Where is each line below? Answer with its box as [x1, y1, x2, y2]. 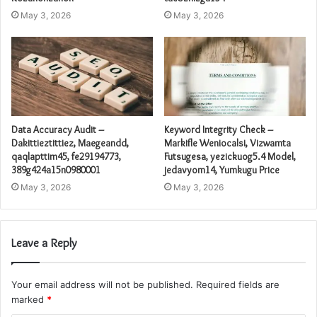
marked [11, 294, 47, 306]
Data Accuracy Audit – [11, 123, 104, 137]
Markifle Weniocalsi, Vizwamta [164, 137, 291, 150]
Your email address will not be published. [11, 279, 193, 291]
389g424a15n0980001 [11, 163, 100, 177]
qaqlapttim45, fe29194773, [11, 150, 121, 163]
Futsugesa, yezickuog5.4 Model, [164, 150, 296, 163]
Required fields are [196, 279, 279, 291]
